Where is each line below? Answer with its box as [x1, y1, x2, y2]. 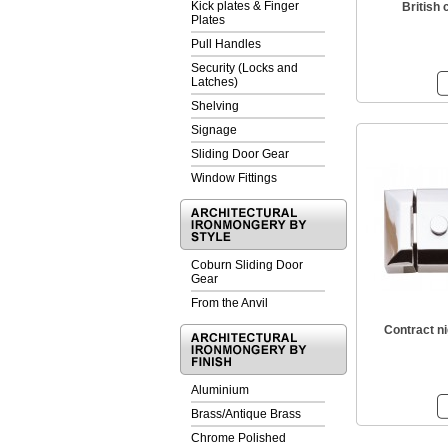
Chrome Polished [191, 431, 286, 445]
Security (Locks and [191, 61, 298, 75]
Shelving [191, 99, 239, 113]
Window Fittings [191, 171, 277, 185]
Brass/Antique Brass [191, 407, 301, 421]
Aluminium [191, 383, 249, 397]
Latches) [191, 75, 238, 89]
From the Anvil [191, 296, 268, 310]
